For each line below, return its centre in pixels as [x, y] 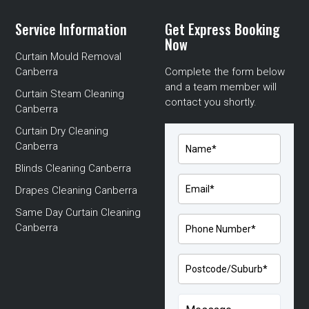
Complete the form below [225, 71]
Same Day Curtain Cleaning [78, 212]
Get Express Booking [222, 29]
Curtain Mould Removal [69, 56]
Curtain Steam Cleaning [70, 93]
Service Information [71, 29]
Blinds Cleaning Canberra [73, 168]
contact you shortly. [211, 102]
